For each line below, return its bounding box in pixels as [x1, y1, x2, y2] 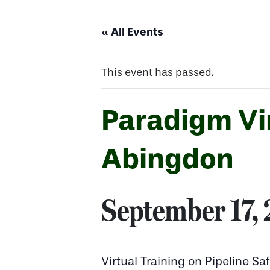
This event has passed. [101, 66, 213, 79]
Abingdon [101, 142, 234, 175]
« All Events [101, 25, 163, 39]
